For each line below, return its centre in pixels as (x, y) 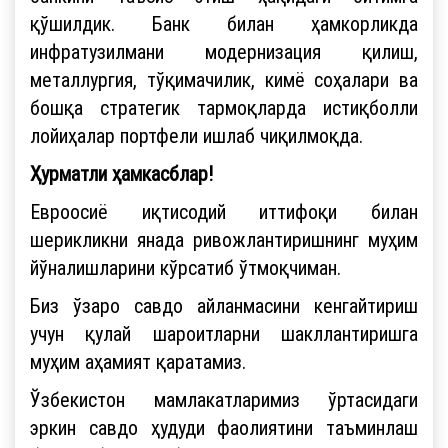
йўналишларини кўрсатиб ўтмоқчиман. (185, 267)
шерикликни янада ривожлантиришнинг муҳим (224, 239)
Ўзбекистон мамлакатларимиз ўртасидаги (224, 399)
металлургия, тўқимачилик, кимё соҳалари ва (224, 79)
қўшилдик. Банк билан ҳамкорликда (224, 23)
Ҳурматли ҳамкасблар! (121, 173)
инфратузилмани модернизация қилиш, (224, 51)
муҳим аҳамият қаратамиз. (138, 361)
